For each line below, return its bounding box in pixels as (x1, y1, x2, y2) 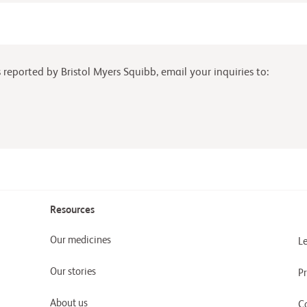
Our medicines (49, 235, 111, 245)
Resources (49, 205, 95, 215)
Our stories (49, 267, 96, 277)
